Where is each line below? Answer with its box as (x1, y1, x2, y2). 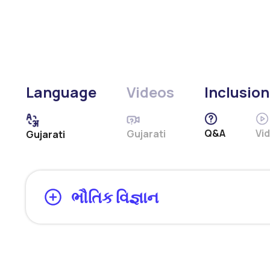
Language (26, 82, 97, 102)
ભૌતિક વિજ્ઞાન (71, 186, 159, 209)
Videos (127, 82, 175, 102)
